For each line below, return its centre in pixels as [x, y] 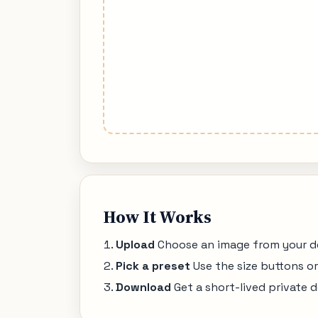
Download [143, 287]
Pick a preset [153, 265]
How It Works [157, 217]
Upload [135, 245]
